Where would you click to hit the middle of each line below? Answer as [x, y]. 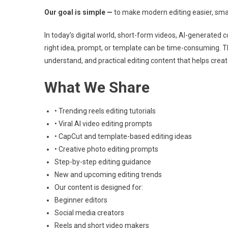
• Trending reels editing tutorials [105, 111]
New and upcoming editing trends [108, 175]
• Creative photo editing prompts [106, 149]
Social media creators [89, 213]
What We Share [97, 87]
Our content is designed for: [99, 187]
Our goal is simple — [78, 12]
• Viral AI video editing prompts [103, 124]
